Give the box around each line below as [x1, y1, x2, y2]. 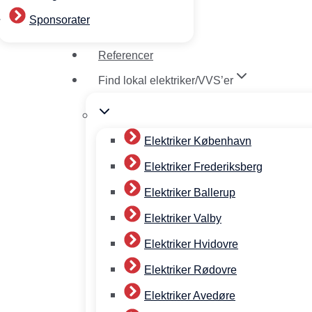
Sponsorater [29, 14, 90, 26]
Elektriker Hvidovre [144, 238, 238, 250]
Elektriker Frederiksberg [144, 161, 263, 173]
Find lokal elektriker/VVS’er [98, 75, 233, 86]
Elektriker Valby [144, 212, 221, 224]
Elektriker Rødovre [144, 264, 237, 276]
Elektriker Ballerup [144, 187, 235, 198]
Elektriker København [144, 135, 251, 147]
